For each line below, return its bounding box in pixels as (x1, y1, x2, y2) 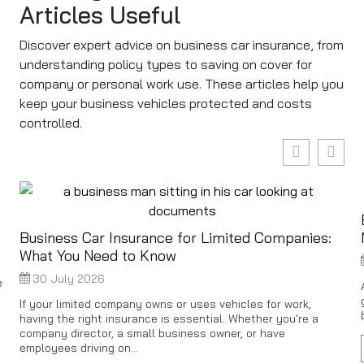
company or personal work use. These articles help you (19, 76, 344, 93)
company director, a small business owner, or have (19, 326, 285, 341)
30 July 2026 (32, 271, 105, 287)
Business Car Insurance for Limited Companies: (19, 228, 331, 248)
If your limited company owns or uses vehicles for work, (19, 297, 311, 312)
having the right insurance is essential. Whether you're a (19, 311, 318, 327)
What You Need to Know (19, 246, 176, 266)
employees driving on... (19, 340, 138, 356)
